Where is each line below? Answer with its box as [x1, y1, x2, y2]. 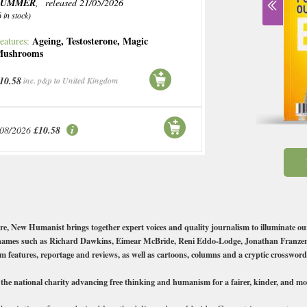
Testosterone [66, 34, 118, 48]
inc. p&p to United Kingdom [23, 75, 119, 86]
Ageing [32, 34, 62, 48]
